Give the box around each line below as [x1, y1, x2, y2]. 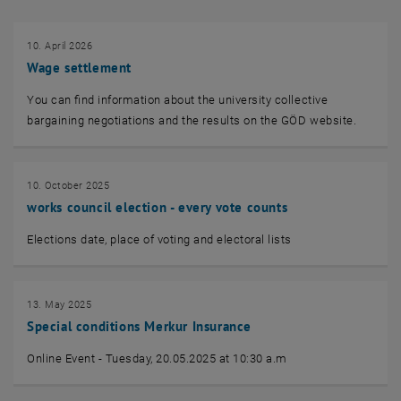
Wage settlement [27, 59, 132, 76]
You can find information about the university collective [27, 93, 328, 107]
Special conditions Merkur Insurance [27, 318, 252, 335]
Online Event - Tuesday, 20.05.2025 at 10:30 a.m [27, 352, 287, 365]
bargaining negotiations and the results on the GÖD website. [27, 114, 357, 127]
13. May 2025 [27, 299, 92, 311]
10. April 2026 [27, 40, 93, 52]
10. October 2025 [27, 180, 110, 192]
